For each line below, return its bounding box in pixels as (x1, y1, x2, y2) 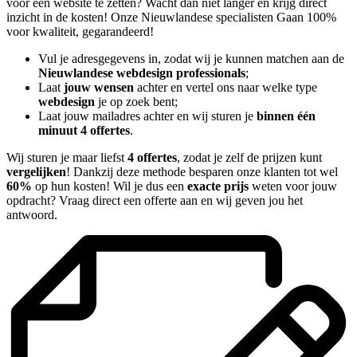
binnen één (257, 109, 316, 124)
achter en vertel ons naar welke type (134, 80, 317, 95)
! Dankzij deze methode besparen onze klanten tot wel (66, 165, 338, 179)
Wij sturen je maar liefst (6, 151, 127, 165)
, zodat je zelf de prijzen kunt (177, 151, 322, 165)
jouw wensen (64, 80, 134, 95)
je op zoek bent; (95, 95, 178, 109)
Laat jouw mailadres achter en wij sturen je (38, 109, 257, 124)
